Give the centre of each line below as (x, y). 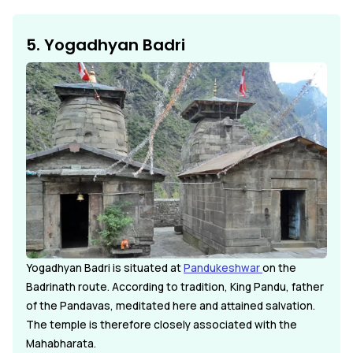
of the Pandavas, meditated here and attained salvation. (171, 305)
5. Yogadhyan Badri (106, 45)
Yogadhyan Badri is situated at (105, 268)
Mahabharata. (61, 343)
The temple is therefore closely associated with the (162, 324)
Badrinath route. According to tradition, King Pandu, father (175, 286)
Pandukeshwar (223, 268)
